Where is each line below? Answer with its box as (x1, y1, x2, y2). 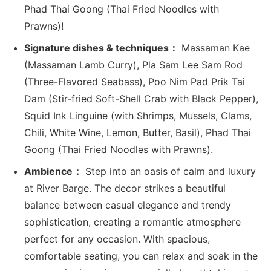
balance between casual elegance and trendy (24, 199, 232, 212)
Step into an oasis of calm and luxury (82, 165, 256, 178)
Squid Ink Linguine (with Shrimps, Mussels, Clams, (24, 109, 252, 122)
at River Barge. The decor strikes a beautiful (24, 182, 226, 195)
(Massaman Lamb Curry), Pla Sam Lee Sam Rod (24, 59, 243, 71)
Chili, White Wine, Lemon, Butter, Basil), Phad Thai (24, 126, 252, 139)
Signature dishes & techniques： (24, 42, 179, 54)
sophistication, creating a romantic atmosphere (24, 216, 241, 229)
